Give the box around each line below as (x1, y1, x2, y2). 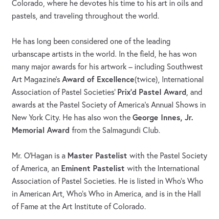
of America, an (12, 163, 61, 174)
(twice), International (134, 74, 204, 85)
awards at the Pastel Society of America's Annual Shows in (12, 100, 206, 110)
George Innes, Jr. (132, 112, 193, 123)
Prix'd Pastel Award (117, 87, 186, 97)
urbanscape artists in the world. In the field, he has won (12, 49, 197, 59)
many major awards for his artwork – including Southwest (12, 62, 203, 72)
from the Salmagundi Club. (72, 125, 160, 135)
